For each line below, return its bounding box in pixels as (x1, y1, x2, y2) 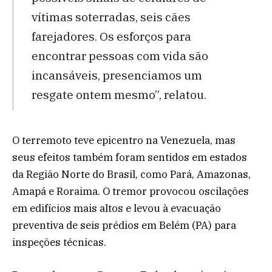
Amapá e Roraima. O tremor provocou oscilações (12, 184, 249, 198)
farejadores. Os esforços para (31, 29, 191, 44)
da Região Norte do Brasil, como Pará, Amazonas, (12, 167, 251, 181)
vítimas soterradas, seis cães (31, 9, 191, 25)
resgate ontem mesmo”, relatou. (31, 87, 206, 103)
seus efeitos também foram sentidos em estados (12, 150, 247, 164)
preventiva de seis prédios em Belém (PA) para (12, 218, 236, 232)
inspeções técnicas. (12, 235, 106, 249)
